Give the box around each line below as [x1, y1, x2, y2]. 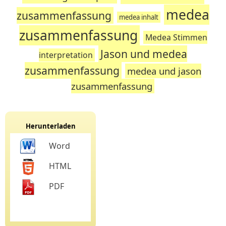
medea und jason [127, 65, 201, 77]
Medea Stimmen [145, 32, 207, 43]
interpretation [39, 49, 93, 61]
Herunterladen [25, 122, 76, 131]
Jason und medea [100, 46, 187, 61]
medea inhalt [119, 13, 158, 22]
